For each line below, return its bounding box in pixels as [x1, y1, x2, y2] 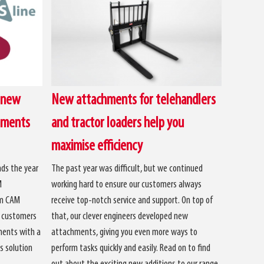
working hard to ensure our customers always [51, 179, 202, 190]
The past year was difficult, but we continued [51, 163, 203, 174]
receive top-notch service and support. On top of [51, 194, 213, 206]
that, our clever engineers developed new [51, 210, 189, 222]
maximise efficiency [51, 138, 143, 154]
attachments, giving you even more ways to [51, 226, 198, 238]
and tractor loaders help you [51, 115, 184, 131]
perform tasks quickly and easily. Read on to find [51, 242, 211, 254]
